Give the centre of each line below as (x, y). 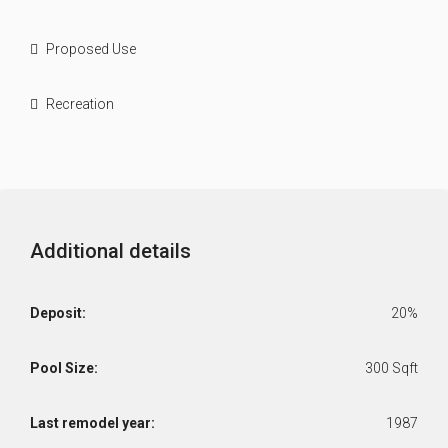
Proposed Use (91, 49)
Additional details (110, 251)
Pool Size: (64, 368)
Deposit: (58, 313)
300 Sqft (391, 368)
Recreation (80, 104)
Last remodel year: (92, 423)
